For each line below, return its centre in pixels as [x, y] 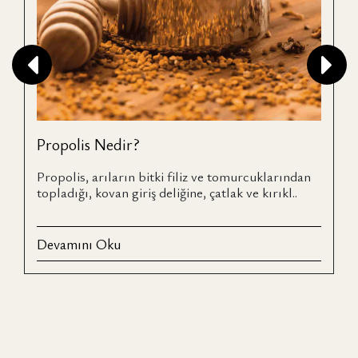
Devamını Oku [79, 244]
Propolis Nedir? [88, 144]
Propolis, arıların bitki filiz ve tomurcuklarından [174, 176]
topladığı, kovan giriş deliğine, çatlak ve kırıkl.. [167, 192]
